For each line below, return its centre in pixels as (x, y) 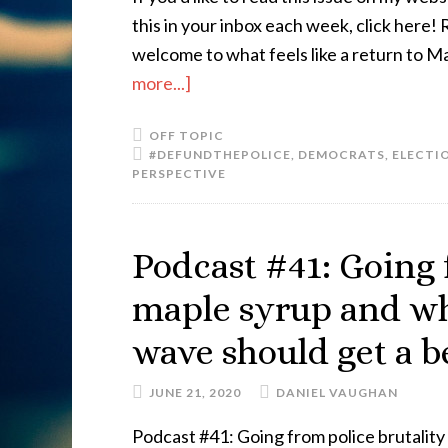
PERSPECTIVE (179, 173)
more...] (161, 83)
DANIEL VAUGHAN (337, 392)
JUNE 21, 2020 (195, 392)
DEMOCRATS (341, 154)
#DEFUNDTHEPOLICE (220, 154)
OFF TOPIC (186, 135)
